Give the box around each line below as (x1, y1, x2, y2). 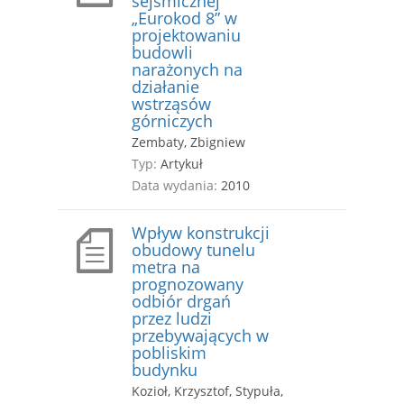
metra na (132, 256, 200, 279)
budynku (132, 359, 197, 381)
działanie (132, 76, 199, 98)
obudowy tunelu (132, 239, 255, 262)
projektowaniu (132, 24, 241, 47)
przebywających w (132, 325, 269, 347)
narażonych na (132, 59, 243, 81)
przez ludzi (132, 308, 212, 330)
